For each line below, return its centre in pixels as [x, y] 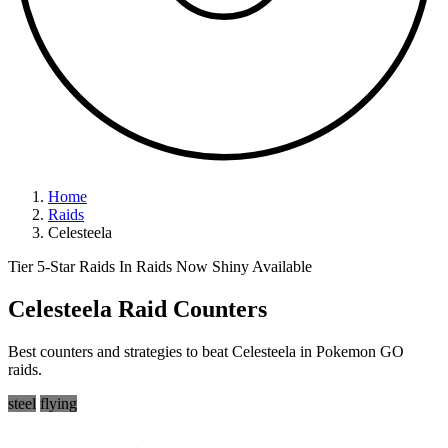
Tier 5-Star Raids [63, 266]
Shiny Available [262, 266]
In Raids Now [165, 266]
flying [58, 403]
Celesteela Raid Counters [137, 308]
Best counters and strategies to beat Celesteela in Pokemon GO [206, 351]
